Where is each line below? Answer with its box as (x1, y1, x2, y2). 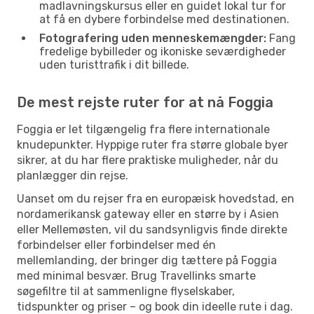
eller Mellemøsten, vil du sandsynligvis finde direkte (17, 222, 287, 236)
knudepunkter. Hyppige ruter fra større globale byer (17, 137, 288, 151)
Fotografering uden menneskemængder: (39, 31, 266, 45)
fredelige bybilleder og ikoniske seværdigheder (39, 44, 286, 58)
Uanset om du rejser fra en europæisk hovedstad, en (17, 191, 294, 205)
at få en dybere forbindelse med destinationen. (39, 12, 289, 26)
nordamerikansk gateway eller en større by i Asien (17, 207, 279, 221)
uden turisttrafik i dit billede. (39, 57, 189, 71)
